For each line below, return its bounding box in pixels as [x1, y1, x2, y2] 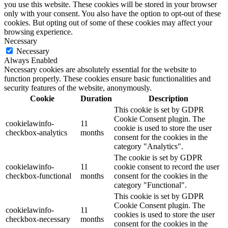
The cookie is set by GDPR [114, 153, 203, 162]
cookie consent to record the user [114, 162, 219, 171]
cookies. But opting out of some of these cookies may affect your [4, 18, 212, 27]
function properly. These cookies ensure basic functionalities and [4, 74, 211, 83]
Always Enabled [4, 55, 58, 65]
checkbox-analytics [6, 128, 67, 137]
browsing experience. [4, 27, 73, 36]
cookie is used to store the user [114, 123, 212, 132]
